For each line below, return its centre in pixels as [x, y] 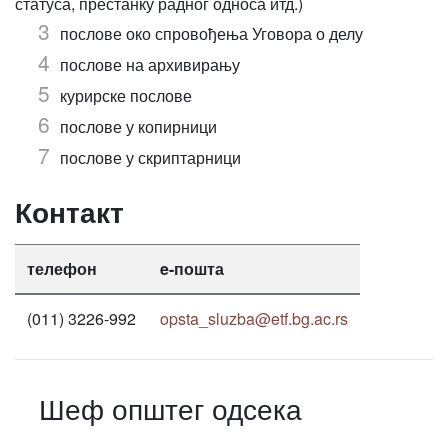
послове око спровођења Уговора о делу [211, 33]
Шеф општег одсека [170, 408]
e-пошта [192, 268]
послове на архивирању [150, 64]
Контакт [69, 211]
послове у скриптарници [150, 157]
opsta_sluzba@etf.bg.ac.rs [254, 318]
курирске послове [126, 95]
